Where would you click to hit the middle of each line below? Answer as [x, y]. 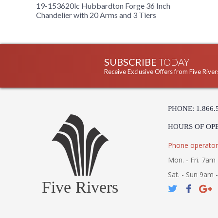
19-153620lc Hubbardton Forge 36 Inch [103, 6]
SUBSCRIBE [131, 62]
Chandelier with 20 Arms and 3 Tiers [96, 15]
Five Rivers [80, 187]
